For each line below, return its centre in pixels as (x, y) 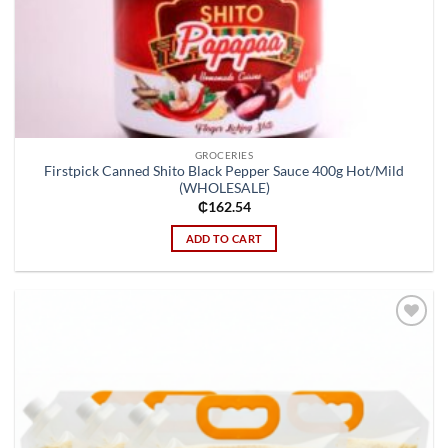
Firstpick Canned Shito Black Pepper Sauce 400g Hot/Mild (224, 171)
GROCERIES (224, 154)
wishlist (404, 354)
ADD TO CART (224, 238)
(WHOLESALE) (224, 188)
